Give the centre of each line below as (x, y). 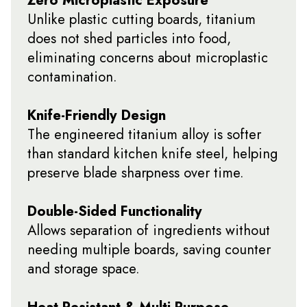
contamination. (72, 76)
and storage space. (84, 268)
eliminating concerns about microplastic (148, 57)
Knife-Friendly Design (97, 115)
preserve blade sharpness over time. (136, 172)
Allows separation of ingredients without (149, 230)
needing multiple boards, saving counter (149, 249)
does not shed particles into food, (129, 38)
